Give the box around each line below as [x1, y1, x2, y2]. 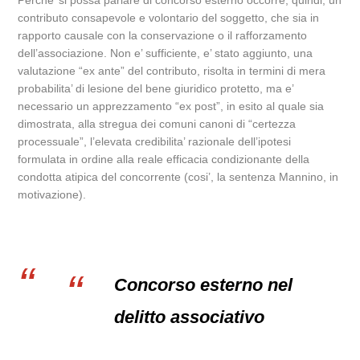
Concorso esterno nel [114, 275, 293, 295]
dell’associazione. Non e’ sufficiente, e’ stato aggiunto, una [18, 47, 313, 59]
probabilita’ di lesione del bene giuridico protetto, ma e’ [18, 82, 294, 95]
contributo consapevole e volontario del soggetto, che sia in [18, 11, 320, 24]
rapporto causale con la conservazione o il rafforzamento [18, 29, 308, 42]
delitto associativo [114, 307, 265, 327]
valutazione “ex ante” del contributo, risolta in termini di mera [18, 64, 326, 77]
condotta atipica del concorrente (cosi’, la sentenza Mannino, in [18, 170, 339, 183]
